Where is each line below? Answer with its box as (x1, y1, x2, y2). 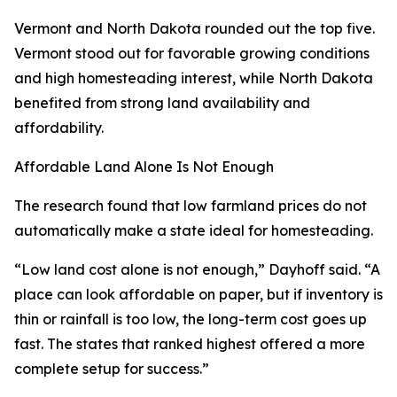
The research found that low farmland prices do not (14, 197, 367, 215)
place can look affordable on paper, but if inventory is (14, 285, 383, 304)
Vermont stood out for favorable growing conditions (14, 44, 370, 63)
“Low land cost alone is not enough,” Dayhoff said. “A (14, 261, 380, 279)
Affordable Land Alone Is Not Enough (14, 158, 274, 176)
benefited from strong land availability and (14, 94, 310, 113)
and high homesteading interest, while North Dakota (14, 69, 373, 88)
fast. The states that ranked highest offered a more (14, 335, 365, 354)
